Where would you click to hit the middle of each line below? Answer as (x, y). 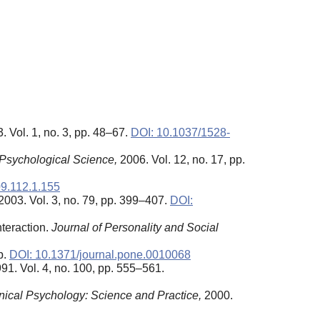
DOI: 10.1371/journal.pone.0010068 (100, 254)
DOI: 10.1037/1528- (180, 132)
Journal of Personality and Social (135, 227)
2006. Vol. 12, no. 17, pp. (181, 159)
